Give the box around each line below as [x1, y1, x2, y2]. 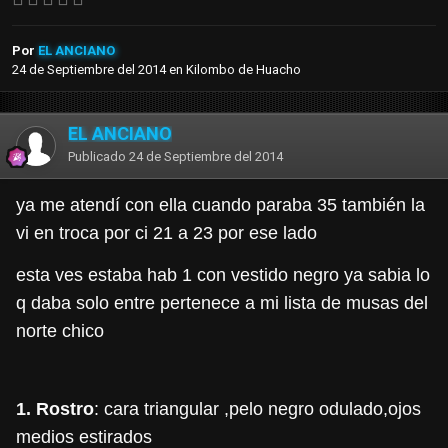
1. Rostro [16, 399, 94, 420]
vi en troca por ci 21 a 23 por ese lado [16, 223, 317, 244]
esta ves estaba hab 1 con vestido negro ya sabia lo [16, 265, 430, 286]
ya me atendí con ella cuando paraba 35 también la [16, 195, 425, 216]
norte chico [16, 321, 104, 342]
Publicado [68, 149, 129, 165]
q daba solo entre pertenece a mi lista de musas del [16, 293, 428, 314]
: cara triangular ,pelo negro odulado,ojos [94, 399, 421, 420]
